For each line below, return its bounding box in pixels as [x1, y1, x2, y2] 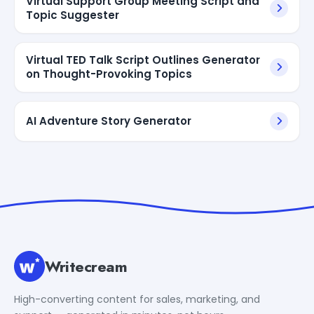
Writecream [45, 254, 128, 278]
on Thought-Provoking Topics [26, 66, 192, 81]
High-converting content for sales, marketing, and [14, 292, 260, 306]
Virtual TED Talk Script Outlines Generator [26, 52, 260, 67]
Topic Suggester [26, 7, 119, 22]
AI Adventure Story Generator [26, 113, 191, 128]
